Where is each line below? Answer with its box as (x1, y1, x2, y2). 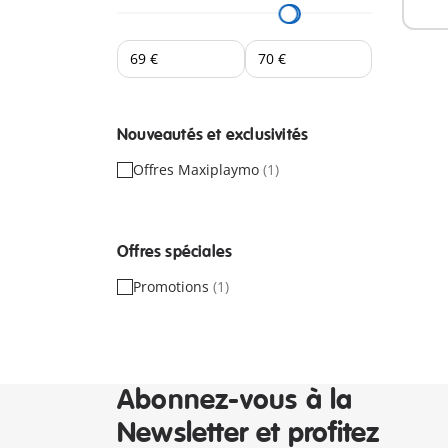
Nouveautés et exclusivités (117, 125, 309, 145)
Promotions (133, 277, 213, 296)
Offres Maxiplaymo (133, 160, 263, 179)
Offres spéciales (117, 242, 233, 262)
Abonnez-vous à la (117, 383, 353, 418)
